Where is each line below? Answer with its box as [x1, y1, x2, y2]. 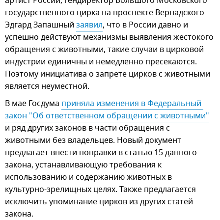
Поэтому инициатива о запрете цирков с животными [5, 68, 210, 80]
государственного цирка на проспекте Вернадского [5, 6, 204, 19]
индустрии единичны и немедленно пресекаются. [5, 55, 197, 68]
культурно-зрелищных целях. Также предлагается [5, 183, 196, 195]
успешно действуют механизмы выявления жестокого [5, 31, 214, 43]
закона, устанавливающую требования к [5, 159, 162, 171]
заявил [76, 19, 103, 31]
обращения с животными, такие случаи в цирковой [5, 43, 204, 55]
